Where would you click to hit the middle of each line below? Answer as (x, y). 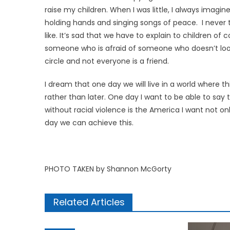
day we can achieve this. (89, 122)
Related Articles (89, 202)
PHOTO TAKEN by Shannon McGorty (108, 169)
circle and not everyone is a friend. (107, 61)
